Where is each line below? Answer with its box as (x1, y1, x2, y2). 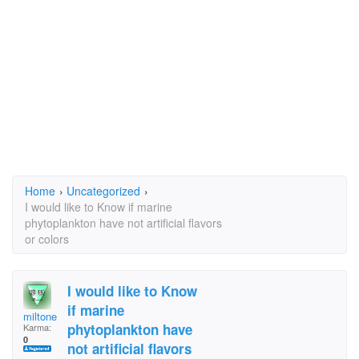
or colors (25, 231, 69, 247)
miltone (23, 309, 57, 324)
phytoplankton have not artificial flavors (25, 215, 222, 231)
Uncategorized (67, 183, 140, 199)
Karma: (23, 321, 51, 333)
